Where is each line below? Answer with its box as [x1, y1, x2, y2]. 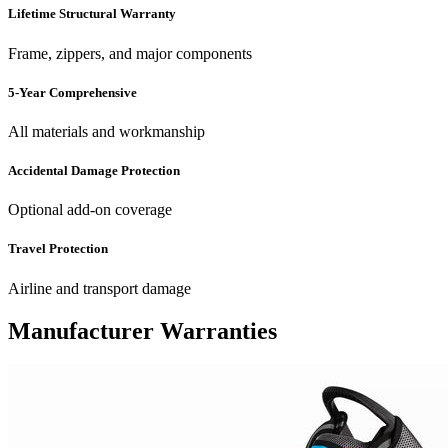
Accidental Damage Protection [8, 163, 180, 179]
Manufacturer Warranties [8, 317, 277, 344]
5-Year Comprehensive [8, 84, 137, 100]
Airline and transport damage [8, 279, 191, 297]
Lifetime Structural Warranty [8, 6, 176, 22]
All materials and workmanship [8, 122, 205, 140]
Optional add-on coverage [8, 201, 172, 219]
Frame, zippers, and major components [8, 44, 252, 62]
